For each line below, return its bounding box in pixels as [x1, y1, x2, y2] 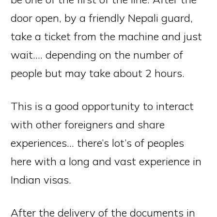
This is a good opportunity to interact [11, 99, 194, 113]
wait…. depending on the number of [11, 48, 184, 62]
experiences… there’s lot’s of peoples [11, 136, 185, 150]
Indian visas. [11, 173, 72, 186]
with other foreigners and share [11, 118, 165, 131]
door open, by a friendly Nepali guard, [11, 11, 193, 25]
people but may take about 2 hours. [11, 66, 185, 80]
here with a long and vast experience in [11, 155, 202, 168]
